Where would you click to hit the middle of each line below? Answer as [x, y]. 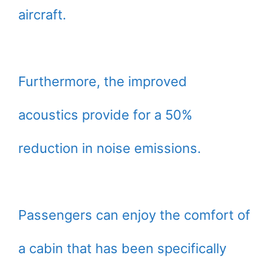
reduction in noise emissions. [110, 148]
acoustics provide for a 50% [105, 115]
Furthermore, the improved [103, 81]
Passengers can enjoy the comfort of [134, 215]
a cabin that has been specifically [122, 248]
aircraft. [42, 15]
